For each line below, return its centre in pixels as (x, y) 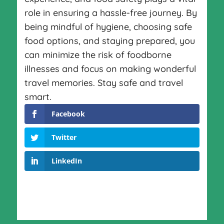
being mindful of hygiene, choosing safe (108, 26)
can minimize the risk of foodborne (98, 54)
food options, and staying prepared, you (109, 40)
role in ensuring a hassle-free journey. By (110, 12)
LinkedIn (66, 160)
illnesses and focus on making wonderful (110, 68)
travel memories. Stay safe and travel (103, 82)
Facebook (68, 113)
